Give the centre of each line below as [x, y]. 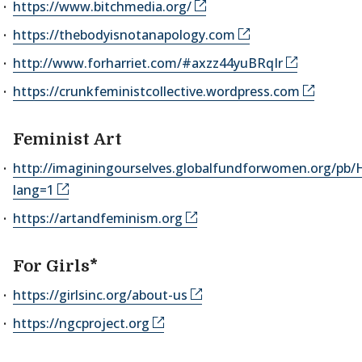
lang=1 [34, 190]
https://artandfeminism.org [98, 218]
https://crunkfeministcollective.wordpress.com [156, 91]
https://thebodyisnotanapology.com [124, 35]
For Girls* [55, 266]
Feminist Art [67, 139]
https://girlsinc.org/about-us [100, 295]
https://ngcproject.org [81, 323]
